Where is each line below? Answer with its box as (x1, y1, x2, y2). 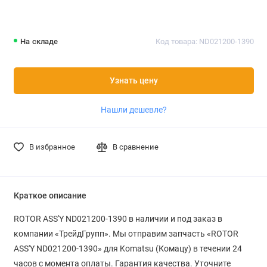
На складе (20, 37, 58, 46)
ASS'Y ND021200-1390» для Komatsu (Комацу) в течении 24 (13, 243, 242, 253)
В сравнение (113, 142, 159, 151)
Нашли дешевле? (100, 104, 167, 114)
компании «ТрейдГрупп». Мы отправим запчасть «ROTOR (13, 228, 238, 238)
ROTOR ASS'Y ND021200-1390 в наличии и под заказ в (13, 213, 222, 223)
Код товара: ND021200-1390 (155, 37, 254, 46)
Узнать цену (109, 75, 158, 86)
